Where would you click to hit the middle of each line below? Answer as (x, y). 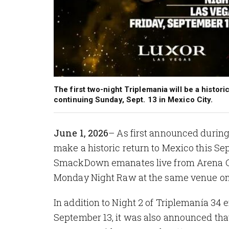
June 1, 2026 (81, 133)
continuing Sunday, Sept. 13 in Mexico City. (133, 99)
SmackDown (82, 162)
